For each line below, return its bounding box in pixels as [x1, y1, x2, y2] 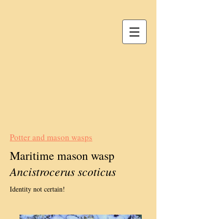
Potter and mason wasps [10, 131, 92, 143]
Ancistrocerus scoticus [10, 163, 116, 179]
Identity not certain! [10, 184, 65, 194]
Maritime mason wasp [10, 148, 118, 163]
